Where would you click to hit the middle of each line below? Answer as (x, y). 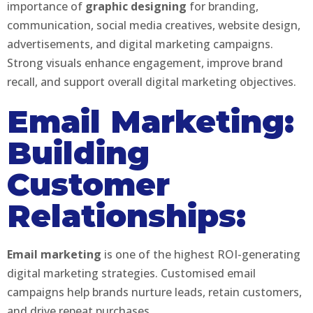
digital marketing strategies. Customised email (131, 273)
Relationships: (126, 215)
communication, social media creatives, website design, (154, 25)
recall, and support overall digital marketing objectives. (152, 81)
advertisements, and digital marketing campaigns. (140, 44)
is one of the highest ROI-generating (201, 254)
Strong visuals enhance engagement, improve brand (145, 63)
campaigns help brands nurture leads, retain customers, (154, 292)
